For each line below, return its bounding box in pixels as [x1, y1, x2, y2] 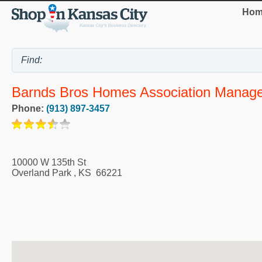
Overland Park [12, 167, 71, 178]
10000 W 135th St [12, 157, 86, 167]
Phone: [12, 103, 46, 113]
